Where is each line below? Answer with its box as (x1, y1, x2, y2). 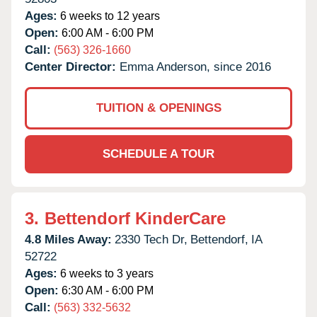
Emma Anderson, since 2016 (120, 59, 271, 74)
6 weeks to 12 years (57, 9, 160, 22)
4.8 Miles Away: (25, 232, 112, 246)
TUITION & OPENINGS (96, 100, 221, 115)
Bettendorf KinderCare (45, 208, 226, 228)
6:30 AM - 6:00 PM (59, 284, 154, 296)
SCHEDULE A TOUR (103, 146, 214, 161)
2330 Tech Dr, (115, 232, 188, 246)
